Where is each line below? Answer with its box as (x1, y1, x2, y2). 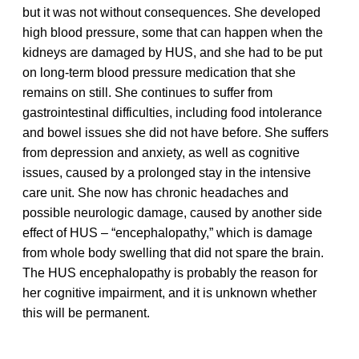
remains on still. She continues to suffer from (22, 85, 272, 99)
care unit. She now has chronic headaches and (22, 185, 288, 200)
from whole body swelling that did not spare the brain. (22, 245, 324, 260)
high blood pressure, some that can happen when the (22, 25, 323, 39)
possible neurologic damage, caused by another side (22, 205, 322, 220)
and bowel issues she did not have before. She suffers (22, 125, 329, 139)
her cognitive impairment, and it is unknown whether (22, 285, 317, 300)
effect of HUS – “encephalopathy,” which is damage (22, 225, 313, 240)
